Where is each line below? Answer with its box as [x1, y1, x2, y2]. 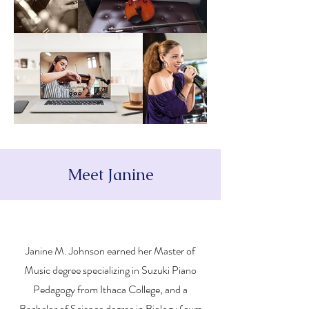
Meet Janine [67, 164, 154, 185]
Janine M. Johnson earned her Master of [26, 243, 195, 259]
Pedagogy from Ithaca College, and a [33, 281, 188, 297]
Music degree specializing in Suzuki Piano [24, 262, 197, 278]
